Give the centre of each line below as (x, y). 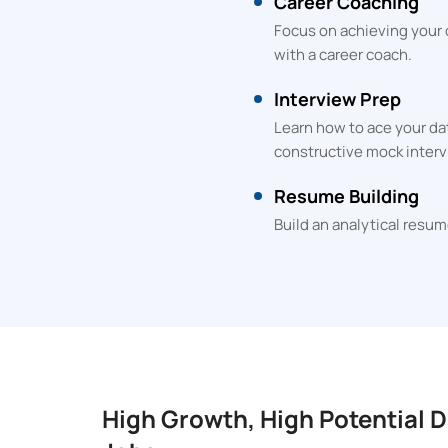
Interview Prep (337, 99)
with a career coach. (343, 54)
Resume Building (346, 196)
